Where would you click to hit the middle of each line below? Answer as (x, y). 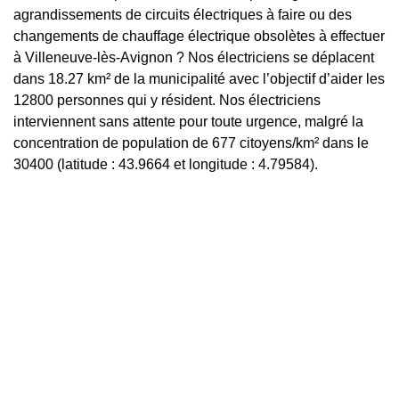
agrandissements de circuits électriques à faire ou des (183, 15)
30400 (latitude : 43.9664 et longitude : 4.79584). (166, 165)
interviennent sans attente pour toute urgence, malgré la (188, 122)
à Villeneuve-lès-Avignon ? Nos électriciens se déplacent (194, 58)
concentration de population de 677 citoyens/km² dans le (191, 143)
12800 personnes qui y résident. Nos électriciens (167, 101)
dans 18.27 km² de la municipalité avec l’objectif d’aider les (199, 79)
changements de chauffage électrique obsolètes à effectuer (199, 37)
